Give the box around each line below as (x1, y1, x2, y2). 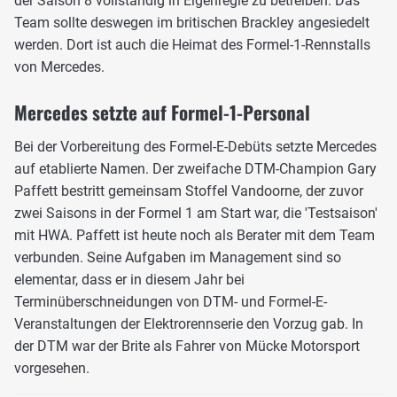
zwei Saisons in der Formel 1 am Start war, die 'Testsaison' (14, 204, 378, 222)
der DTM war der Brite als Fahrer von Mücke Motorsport (14, 337, 360, 354)
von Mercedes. (14, 58, 105, 75)
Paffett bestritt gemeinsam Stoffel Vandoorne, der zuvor (14, 182, 363, 199)
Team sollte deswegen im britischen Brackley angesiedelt (14, 13, 370, 31)
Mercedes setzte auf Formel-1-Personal (14, 97, 310, 126)
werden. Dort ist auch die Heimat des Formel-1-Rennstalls (14, 35, 370, 53)
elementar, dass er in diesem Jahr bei (14, 270, 245, 288)
